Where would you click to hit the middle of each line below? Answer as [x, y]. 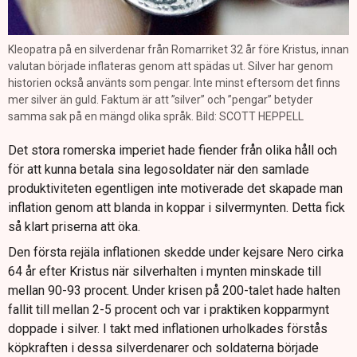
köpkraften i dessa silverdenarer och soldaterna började [163, 347]
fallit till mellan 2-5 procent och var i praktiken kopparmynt [169, 309]
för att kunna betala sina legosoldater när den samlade [159, 169]
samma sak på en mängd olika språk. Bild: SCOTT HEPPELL [156, 116]
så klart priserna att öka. [74, 226]
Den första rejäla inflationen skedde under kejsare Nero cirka [176, 252]
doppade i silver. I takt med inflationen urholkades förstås [168, 328]
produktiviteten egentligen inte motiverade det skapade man [175, 188]
